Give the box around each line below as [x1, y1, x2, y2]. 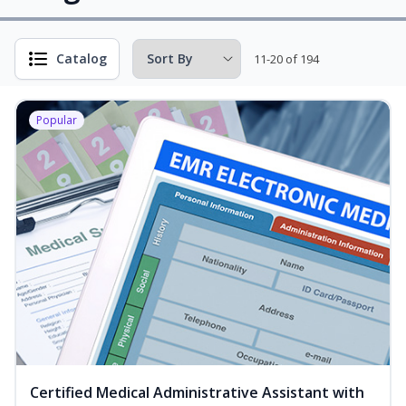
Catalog [56, 50, 107, 67]
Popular [36, 112, 77, 128]
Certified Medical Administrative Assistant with [30, 382, 364, 403]
